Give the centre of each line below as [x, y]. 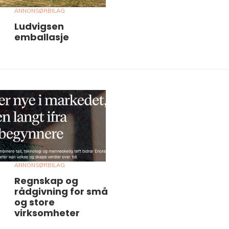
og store [35, 202]
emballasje [42, 37]
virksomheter [47, 213]
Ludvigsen [39, 27]
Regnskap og [46, 180]
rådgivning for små [61, 191]
